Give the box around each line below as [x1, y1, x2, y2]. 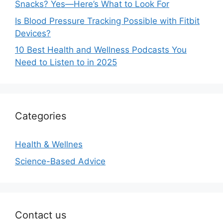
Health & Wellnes [15, 139, 83, 150]
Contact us [15, 209, 66, 221]
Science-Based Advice [15, 156, 106, 166]
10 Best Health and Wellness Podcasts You [15, 45, 187, 55]
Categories [15, 110, 66, 122]
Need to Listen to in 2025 [15, 57, 117, 68]
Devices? [15, 28, 51, 38]
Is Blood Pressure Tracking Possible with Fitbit [15, 15, 200, 26]
